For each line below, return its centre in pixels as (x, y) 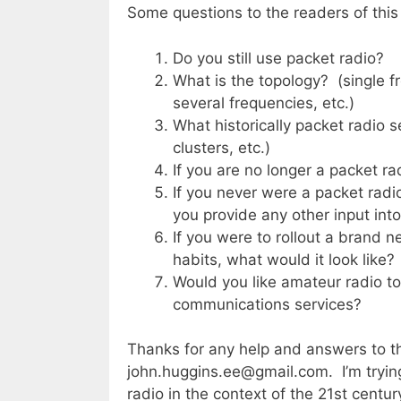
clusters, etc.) (222, 147)
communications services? (267, 304)
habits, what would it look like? (284, 259)
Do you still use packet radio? (278, 58)
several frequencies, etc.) (264, 102)
